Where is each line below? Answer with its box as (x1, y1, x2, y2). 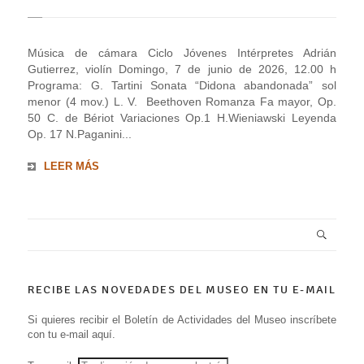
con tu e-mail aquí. (28, 327, 116, 340)
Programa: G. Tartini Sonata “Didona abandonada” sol (28, 78, 336, 92)
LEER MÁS (44, 160, 100, 173)
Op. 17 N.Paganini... (28, 127, 132, 141)
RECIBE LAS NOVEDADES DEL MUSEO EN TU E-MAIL (28, 282, 336, 297)
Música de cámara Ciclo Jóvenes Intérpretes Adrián (28, 45, 336, 59)
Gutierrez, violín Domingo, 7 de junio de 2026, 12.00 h (28, 62, 336, 76)
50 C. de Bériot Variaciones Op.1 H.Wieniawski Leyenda (28, 110, 336, 124)
